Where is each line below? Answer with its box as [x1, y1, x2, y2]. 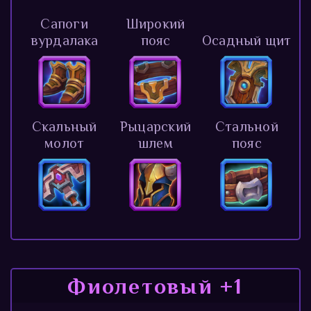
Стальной [215, 118, 278, 134]
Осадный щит [202, 32, 292, 48]
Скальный [31, 118, 97, 134]
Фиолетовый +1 [67, 273, 244, 299]
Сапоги [40, 15, 88, 31]
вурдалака [30, 32, 99, 48]
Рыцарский [119, 118, 192, 134]
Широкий [126, 15, 185, 31]
